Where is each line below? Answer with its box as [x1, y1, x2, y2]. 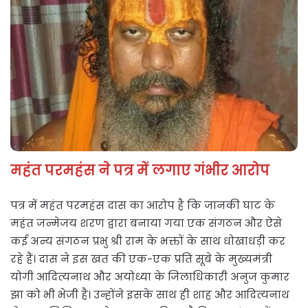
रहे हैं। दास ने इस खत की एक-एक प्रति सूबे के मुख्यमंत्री [10, 252, 272, 267]
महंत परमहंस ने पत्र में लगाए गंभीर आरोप [10, 161, 269, 181]
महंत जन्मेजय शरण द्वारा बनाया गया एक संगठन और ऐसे [10, 216, 282, 231]
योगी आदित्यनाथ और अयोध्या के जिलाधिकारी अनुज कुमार [10, 269, 289, 285]
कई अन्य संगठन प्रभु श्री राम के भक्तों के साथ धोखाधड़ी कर [10, 234, 285, 249]
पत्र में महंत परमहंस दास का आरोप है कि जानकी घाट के [10, 198, 275, 213]
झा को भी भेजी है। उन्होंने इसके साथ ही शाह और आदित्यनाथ [10, 287, 289, 302]
